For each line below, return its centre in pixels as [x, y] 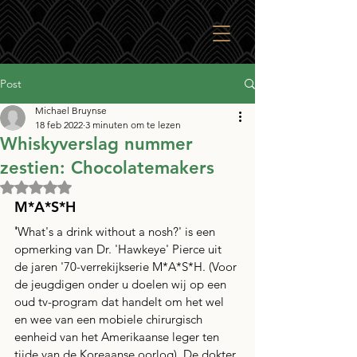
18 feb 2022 [59, 125]
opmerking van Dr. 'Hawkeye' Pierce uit [120, 249]
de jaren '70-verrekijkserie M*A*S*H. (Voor [127, 267]
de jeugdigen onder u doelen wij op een [122, 284]
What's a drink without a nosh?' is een [118, 231]
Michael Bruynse [71, 110]
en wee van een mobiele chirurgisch [110, 319]
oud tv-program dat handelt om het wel [121, 302]
